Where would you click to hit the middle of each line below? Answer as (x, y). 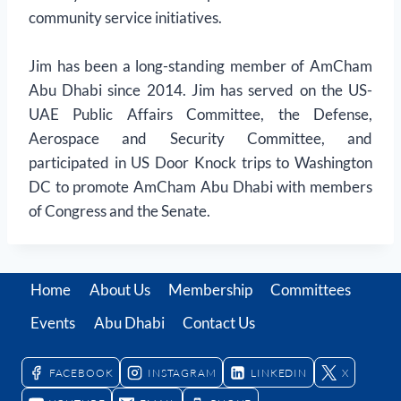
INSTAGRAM (182, 372)
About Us (119, 290)
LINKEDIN (279, 372)
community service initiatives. (125, 17)
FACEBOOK (81, 372)
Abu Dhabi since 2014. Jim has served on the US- (200, 90)
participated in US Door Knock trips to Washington (200, 162)
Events (53, 323)
